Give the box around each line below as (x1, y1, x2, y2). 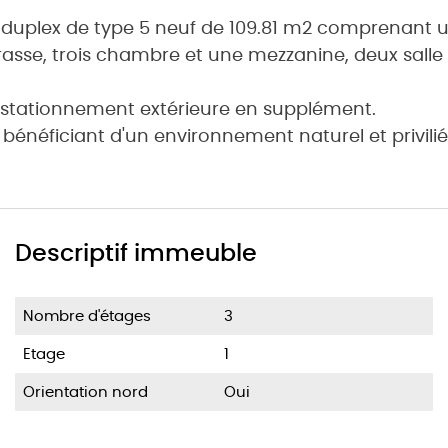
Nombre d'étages (23, 304, 151, 326)
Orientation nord (23, 380, 148, 402)
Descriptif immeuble (15, 235, 257, 269)
